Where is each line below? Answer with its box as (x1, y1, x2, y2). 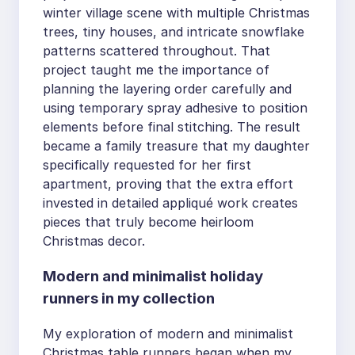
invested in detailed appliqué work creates (43, 195, 298, 211)
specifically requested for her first (43, 157, 251, 173)
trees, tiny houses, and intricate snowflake (43, 24, 304, 40)
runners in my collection (43, 288, 215, 307)
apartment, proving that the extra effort (43, 176, 293, 192)
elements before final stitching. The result (43, 119, 300, 135)
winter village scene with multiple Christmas (43, 5, 310, 21)
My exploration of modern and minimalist (43, 326, 293, 342)
